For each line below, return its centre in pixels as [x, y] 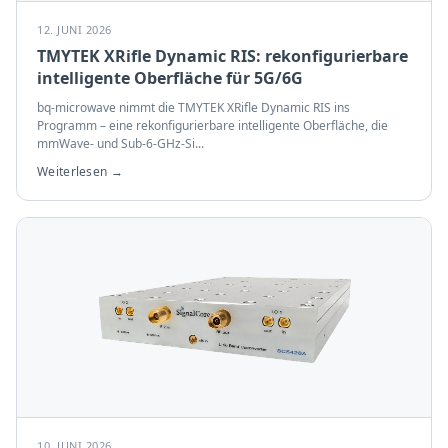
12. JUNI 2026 [74, 29]
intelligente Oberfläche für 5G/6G [170, 78]
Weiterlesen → [80, 171]
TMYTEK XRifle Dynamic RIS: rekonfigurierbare [222, 56]
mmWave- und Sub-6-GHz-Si [116, 143]
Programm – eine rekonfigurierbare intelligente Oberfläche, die [212, 125]
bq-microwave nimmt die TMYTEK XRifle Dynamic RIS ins [193, 107]
